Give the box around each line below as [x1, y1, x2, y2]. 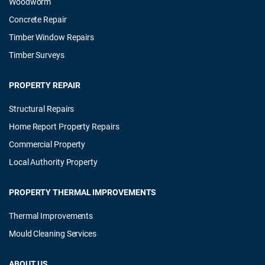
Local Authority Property [9, 156, 98, 167]
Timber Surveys [9, 49, 64, 60]
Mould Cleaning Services [9, 228, 96, 239]
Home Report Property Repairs [9, 121, 119, 132]
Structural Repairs [9, 103, 75, 114]
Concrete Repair [9, 14, 67, 25]
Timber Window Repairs [9, 31, 95, 43]
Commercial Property [9, 138, 86, 150]
